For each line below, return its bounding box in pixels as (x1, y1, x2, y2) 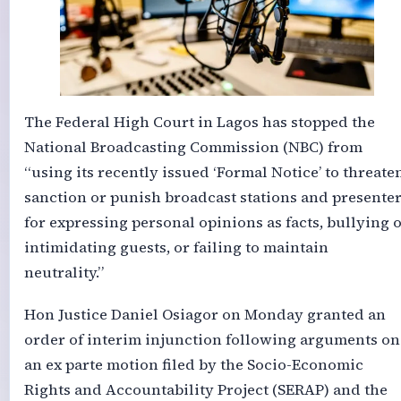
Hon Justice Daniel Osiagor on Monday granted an (23, 303, 386, 325)
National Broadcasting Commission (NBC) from (23, 137, 363, 158)
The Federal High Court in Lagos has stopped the (23, 112, 375, 133)
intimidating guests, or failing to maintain (23, 237, 328, 259)
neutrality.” (23, 262, 104, 284)
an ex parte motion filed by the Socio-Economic (23, 354, 363, 375)
